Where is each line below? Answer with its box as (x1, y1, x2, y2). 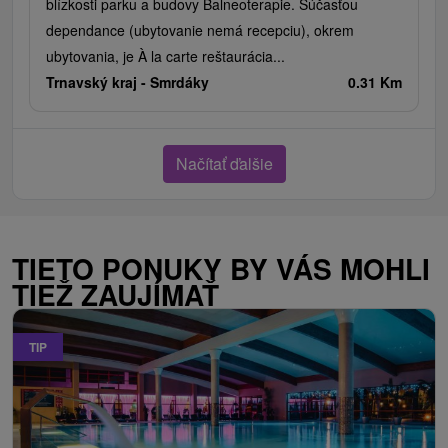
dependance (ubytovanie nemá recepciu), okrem (46, 20, 354, 41)
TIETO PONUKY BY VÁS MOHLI (12, 248, 430, 290)
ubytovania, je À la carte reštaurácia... (46, 46, 285, 67)
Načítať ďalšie (175, 152, 273, 176)
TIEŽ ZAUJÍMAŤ (12, 274, 219, 316)
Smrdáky (150, 72, 209, 93)
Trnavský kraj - (46, 72, 150, 93)
